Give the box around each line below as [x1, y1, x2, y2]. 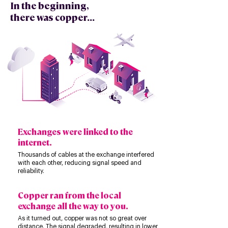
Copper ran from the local [18, 190, 121, 201]
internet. [18, 137, 53, 148]
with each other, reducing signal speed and [18, 160, 141, 166]
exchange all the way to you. [18, 201, 128, 211]
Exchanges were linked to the [18, 126, 133, 137]
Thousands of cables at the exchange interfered [18, 152, 154, 158]
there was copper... [10, 11, 95, 23]
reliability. [18, 168, 44, 174]
